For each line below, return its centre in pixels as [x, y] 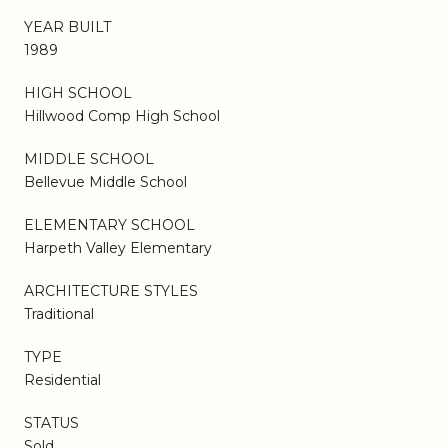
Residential [62, 379]
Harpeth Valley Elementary [118, 247]
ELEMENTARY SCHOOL [109, 224]
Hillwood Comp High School [122, 115]
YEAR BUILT [67, 26]
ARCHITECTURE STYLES [111, 290]
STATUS [51, 422]
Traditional [59, 313]
